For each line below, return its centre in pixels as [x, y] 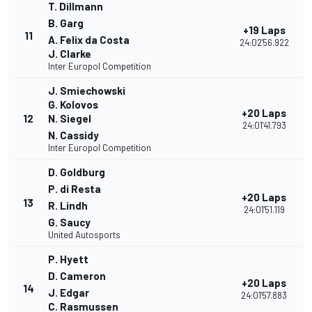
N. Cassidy [73, 135]
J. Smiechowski [87, 91]
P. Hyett [68, 259]
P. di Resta [75, 189]
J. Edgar [69, 293]
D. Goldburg [77, 172]
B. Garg [66, 23]
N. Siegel [70, 119]
